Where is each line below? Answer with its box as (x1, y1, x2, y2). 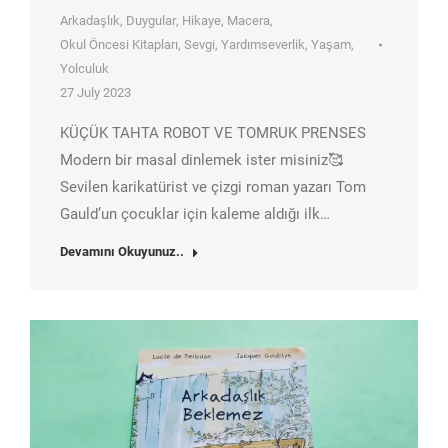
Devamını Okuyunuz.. (60, 243, 184, 259)
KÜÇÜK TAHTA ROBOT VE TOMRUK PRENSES (60, 123, 366, 142)
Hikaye (182, 12, 221, 28)
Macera (227, 12, 270, 28)
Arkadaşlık (60, 12, 120, 28)
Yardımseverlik (221, 36, 305, 52)
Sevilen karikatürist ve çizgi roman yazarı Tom (60, 177, 366, 196)
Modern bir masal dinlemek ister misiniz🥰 (60, 150, 343, 169)
